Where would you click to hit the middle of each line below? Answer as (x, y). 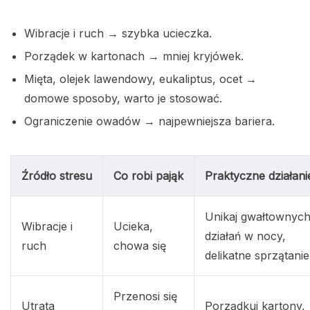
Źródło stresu (57, 176)
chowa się (140, 246)
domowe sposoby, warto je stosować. (123, 99)
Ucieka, (133, 227)
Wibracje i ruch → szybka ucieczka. (118, 34)
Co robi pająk (148, 176)
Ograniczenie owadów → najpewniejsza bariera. (149, 121)
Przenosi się (145, 297)
